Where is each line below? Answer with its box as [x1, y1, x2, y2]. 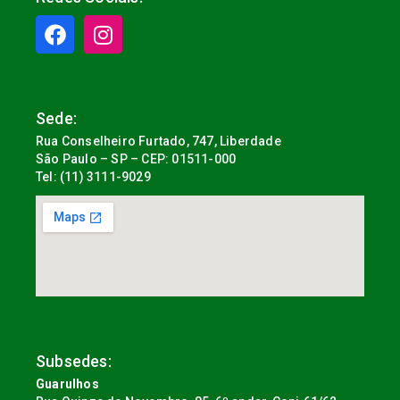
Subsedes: [36, 352, 112, 371]
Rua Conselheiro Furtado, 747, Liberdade [36, 134, 281, 149]
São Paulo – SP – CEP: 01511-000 [36, 152, 237, 167]
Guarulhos [36, 377, 99, 392]
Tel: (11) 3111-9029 [36, 170, 151, 185]
